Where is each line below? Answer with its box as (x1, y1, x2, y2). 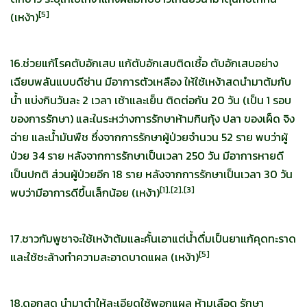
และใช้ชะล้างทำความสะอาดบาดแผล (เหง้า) (10, 249, 199, 266)
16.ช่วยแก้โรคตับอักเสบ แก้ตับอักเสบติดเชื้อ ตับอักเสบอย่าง (10, 55, 278, 72)
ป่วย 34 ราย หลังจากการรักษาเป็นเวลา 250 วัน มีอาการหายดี (10, 147, 284, 164)
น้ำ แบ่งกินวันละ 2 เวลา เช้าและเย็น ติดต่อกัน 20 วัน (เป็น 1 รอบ (10, 92, 291, 109)
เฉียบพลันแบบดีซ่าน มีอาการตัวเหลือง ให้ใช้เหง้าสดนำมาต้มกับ (10, 73, 291, 90)
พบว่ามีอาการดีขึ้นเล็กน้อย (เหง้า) (10, 184, 160, 201)
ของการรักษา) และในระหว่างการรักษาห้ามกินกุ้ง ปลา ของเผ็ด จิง (10, 110, 295, 127)
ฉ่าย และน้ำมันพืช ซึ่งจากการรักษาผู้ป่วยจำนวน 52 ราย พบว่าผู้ (10, 129, 288, 146)
